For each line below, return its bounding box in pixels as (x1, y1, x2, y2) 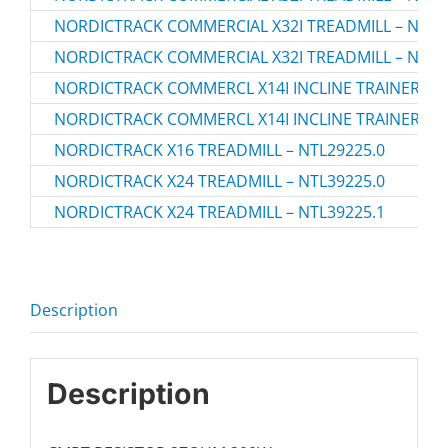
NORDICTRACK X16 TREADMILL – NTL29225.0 (54, 139, 385, 162)
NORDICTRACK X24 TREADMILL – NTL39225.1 (54, 201, 385, 224)
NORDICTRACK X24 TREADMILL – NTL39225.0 (54, 170, 385, 193)
